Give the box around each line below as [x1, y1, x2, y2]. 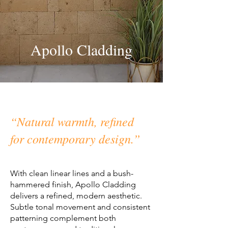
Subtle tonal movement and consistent [10, 202, 150, 212]
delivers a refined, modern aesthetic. [10, 191, 142, 201]
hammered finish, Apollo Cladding [10, 180, 136, 190]
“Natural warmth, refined [10, 113, 134, 130]
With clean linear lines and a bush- [10, 168, 133, 179]
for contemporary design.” [10, 130, 140, 147]
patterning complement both [10, 213, 116, 223]
